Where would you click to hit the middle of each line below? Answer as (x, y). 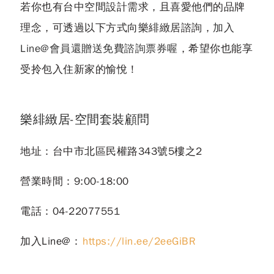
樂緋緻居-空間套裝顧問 (85, 120)
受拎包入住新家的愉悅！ (79, 70)
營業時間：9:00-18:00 (75, 182)
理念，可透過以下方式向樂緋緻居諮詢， (117, 28)
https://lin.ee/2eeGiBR (139, 242)
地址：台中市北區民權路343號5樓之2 (111, 152)
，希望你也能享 (215, 49)
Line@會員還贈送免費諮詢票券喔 (99, 49)
